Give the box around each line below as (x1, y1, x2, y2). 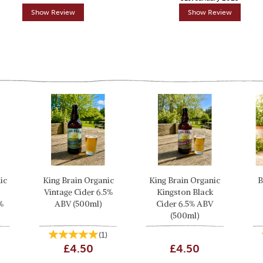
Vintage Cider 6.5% (43, 186, 113, 197)
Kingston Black (156, 186, 213, 197)
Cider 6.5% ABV (156, 198, 214, 209)
